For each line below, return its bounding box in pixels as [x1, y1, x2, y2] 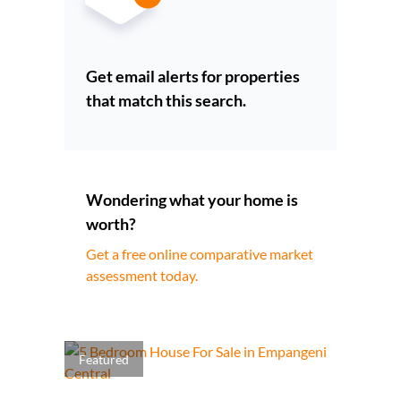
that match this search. [86, 90, 246, 111]
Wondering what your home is [86, 190, 298, 210]
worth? [86, 214, 136, 235]
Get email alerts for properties [86, 66, 300, 87]
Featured [79, 351, 129, 367]
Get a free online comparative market [86, 245, 313, 263]
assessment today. [86, 267, 198, 285]
